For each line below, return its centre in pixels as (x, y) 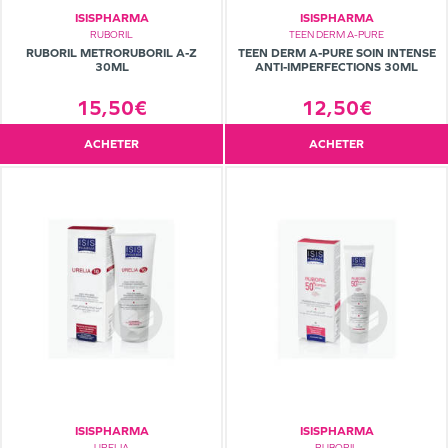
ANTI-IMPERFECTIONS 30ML (336, 67)
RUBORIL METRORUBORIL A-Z (111, 53)
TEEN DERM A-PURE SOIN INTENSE (336, 53)
